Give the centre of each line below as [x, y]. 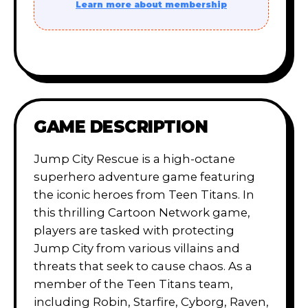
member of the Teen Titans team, [133, 284]
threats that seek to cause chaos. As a [143, 266]
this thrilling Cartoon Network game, [142, 212]
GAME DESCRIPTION [121, 126]
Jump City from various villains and [137, 248]
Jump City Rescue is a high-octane [134, 158]
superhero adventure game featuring [144, 176]
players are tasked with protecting [134, 230]
